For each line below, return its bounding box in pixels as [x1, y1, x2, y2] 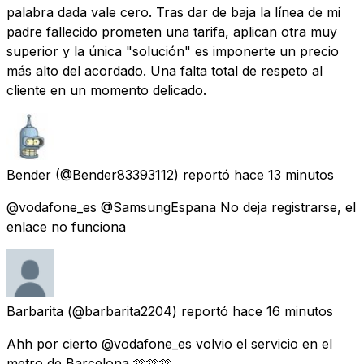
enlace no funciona [6, 218, 126, 235]
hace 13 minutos [234, 166, 334, 183]
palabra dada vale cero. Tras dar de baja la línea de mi [6, 3, 340, 20]
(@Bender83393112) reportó [55, 166, 230, 183]
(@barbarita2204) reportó [67, 302, 228, 319]
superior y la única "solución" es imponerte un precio [6, 42, 339, 59]
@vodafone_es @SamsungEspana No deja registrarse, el [6, 198, 356, 215]
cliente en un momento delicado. [6, 81, 206, 98]
